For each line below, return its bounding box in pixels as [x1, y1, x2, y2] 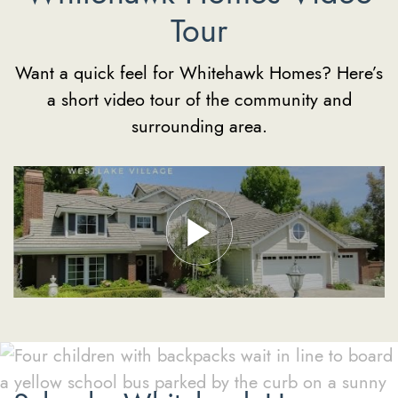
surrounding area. [131, 114, 267, 139]
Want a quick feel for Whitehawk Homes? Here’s [15, 60, 383, 85]
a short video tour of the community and [46, 87, 352, 112]
